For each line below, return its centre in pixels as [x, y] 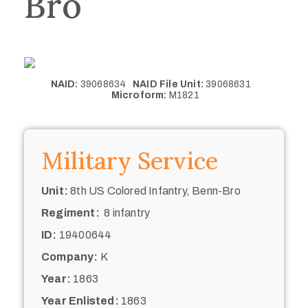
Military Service [130, 160]
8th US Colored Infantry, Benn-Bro [154, 190]
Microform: [139, 95]
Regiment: [70, 212]
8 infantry [125, 212]
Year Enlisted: [80, 300]
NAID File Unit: [168, 84]
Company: [70, 256]
